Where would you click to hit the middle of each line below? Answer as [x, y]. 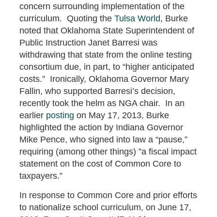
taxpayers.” [41, 176]
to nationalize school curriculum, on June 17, [105, 207]
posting [60, 115]
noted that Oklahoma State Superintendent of [107, 30]
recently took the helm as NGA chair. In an [102, 103]
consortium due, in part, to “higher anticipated [107, 67]
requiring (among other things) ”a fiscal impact [108, 151]
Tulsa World [137, 18]
